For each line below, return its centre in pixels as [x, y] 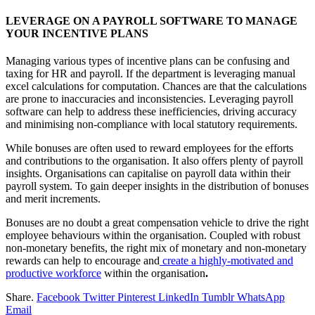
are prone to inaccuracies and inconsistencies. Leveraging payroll [149, 99]
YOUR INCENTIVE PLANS [77, 33]
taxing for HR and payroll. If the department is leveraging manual [150, 74]
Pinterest [136, 297]
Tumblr [218, 297]
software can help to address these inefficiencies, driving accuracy [151, 112]
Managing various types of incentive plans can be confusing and [148, 61]
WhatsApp [261, 297]
